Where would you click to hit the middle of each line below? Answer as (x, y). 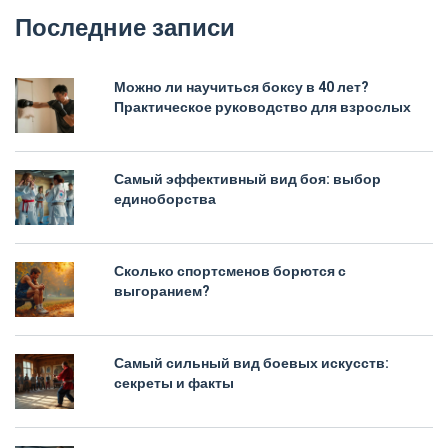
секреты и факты (174, 384)
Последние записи (125, 29)
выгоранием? (162, 292)
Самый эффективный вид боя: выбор (247, 180)
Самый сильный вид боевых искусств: (251, 364)
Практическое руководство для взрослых (262, 108)
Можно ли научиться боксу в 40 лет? (241, 88)
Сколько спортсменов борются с (230, 272)
